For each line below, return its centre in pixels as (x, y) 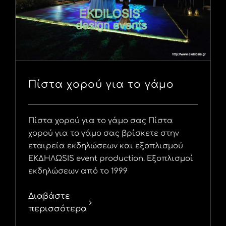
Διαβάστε (49, 196)
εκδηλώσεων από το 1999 (78, 172)
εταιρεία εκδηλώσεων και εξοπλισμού (106, 146)
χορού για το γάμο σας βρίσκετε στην (104, 134)
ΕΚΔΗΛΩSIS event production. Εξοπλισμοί (111, 159)
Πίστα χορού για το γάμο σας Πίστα (101, 121)
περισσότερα (58, 209)
